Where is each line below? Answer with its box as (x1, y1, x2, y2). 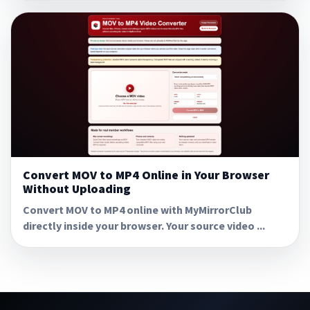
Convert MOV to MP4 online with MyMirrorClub (22, 203, 252, 217)
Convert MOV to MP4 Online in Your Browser (22, 167, 269, 183)
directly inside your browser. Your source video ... (22, 219, 265, 233)
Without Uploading (22, 181, 131, 197)
